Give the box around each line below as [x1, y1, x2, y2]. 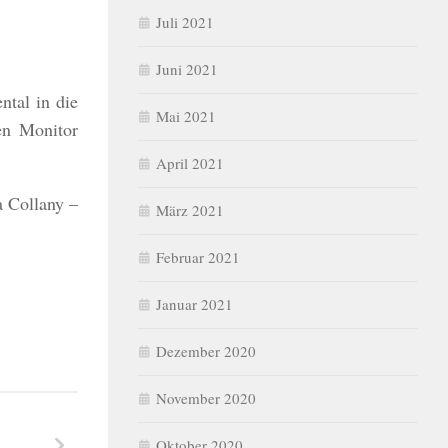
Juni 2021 [156, 59, 218, 79]
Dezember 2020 [156, 341, 256, 361]
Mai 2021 [156, 106, 216, 126]
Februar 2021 [156, 247, 240, 267]
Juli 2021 [156, 12, 214, 32]
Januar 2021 [156, 294, 233, 314]
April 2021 [156, 153, 224, 173]
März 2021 [156, 200, 224, 220]
